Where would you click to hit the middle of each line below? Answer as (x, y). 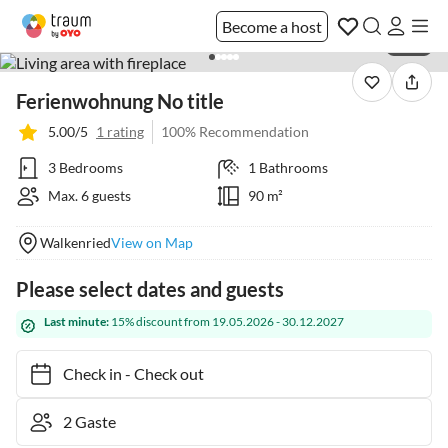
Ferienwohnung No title (120, 101)
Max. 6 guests (89, 195)
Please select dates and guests (150, 289)
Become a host (272, 26)
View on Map (152, 242)
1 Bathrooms (287, 167)
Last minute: (76, 321)
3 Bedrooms (85, 167)
